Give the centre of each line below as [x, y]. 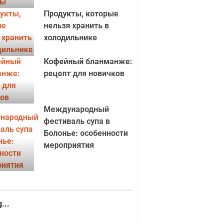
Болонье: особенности [86, 133]
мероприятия [69, 145]
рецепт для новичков [84, 73]
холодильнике [70, 38]
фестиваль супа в [77, 121]
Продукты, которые [81, 14]
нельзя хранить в [76, 26]
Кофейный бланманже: [88, 61]
